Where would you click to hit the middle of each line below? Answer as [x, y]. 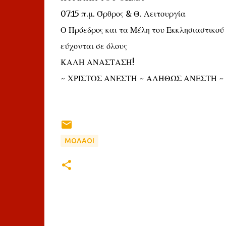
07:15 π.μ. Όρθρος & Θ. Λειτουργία [123, 14]
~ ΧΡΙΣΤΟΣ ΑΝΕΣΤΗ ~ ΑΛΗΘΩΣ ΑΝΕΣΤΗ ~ [142, 78]
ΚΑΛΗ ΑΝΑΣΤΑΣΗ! [97, 62]
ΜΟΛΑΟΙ [79, 141]
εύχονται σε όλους [94, 46]
